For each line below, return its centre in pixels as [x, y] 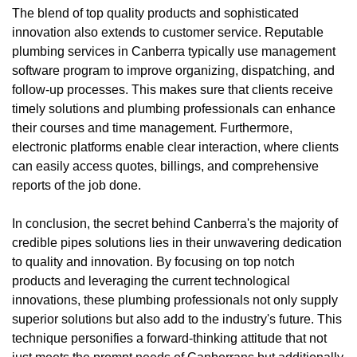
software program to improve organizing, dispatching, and [173, 70]
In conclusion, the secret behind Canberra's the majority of [175, 223]
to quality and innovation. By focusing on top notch [153, 261]
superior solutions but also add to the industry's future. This [177, 319]
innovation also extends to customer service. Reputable [168, 32]
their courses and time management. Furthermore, [152, 127]
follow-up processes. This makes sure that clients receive [173, 89]
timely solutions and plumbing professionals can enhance [174, 108]
